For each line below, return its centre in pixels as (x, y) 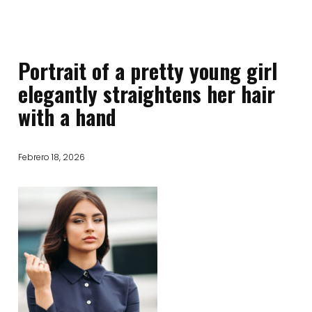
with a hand (68, 117)
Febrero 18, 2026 (52, 157)
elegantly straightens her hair (147, 94)
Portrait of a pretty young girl (148, 71)
